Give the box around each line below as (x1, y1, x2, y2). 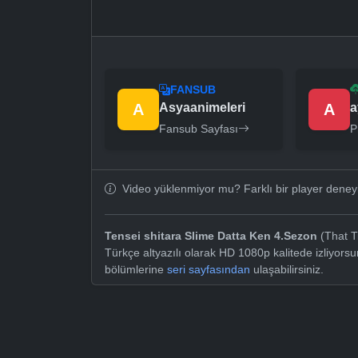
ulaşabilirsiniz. (250, 263, 324, 276)
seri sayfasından (167, 263, 250, 276)
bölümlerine (105, 263, 167, 276)
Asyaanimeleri (159, 101, 245, 115)
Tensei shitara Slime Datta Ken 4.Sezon (105, 229, 317, 243)
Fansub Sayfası (159, 122, 238, 136)
